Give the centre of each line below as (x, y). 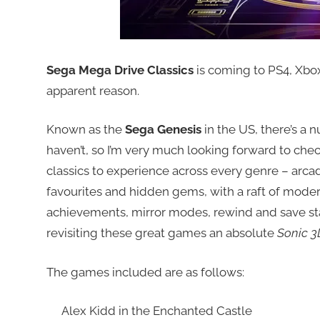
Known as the (85, 130)
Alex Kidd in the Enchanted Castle (156, 311)
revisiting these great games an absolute (161, 233)
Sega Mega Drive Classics (120, 70)
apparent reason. (92, 90)
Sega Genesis (163, 130)
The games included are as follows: (145, 272)
